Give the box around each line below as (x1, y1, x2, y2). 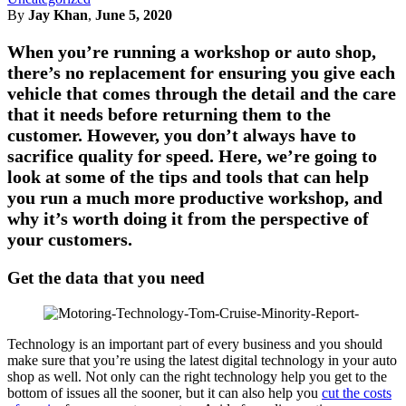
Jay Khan (28, 7, 88, 23)
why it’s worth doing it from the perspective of (7, 208, 369, 228)
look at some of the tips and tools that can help (7, 167, 369, 187)
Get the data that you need (7, 268, 205, 287)
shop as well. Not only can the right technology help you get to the (7, 368, 387, 384)
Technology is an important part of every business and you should (7, 335, 382, 352)
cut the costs (322, 384, 391, 401)
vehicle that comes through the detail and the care (7, 83, 396, 103)
